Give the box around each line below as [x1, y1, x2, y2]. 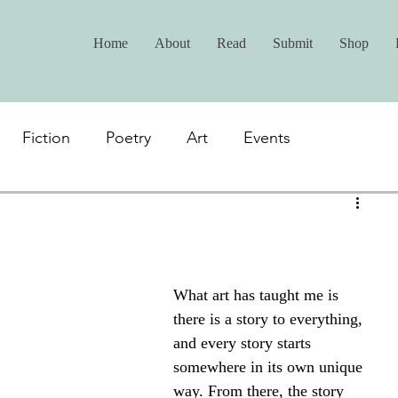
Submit [273, 36, 313, 51]
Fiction [22, 127, 70, 147]
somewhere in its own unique [173, 358, 367, 376]
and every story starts [173, 334, 315, 352]
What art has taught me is [173, 286, 343, 304]
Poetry [106, 127, 151, 147]
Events [243, 127, 291, 147]
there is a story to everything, [173, 310, 367, 328]
